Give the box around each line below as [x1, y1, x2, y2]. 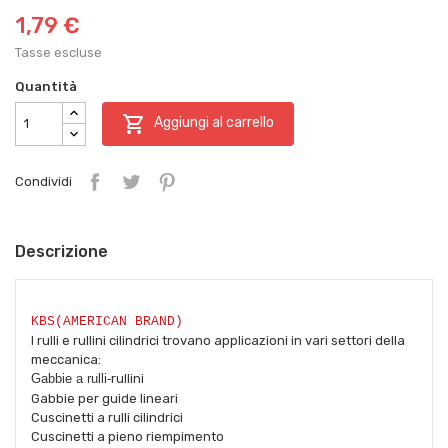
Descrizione [15, 241, 108, 261]
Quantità [15, 78, 77, 94]
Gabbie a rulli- [31, 370, 111, 386]
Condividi [15, 174, 72, 190]
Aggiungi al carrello [154, 114, 274, 132]
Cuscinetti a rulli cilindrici [31, 409, 183, 425]
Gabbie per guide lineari [31, 390, 178, 406]
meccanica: [31, 351, 101, 367]
